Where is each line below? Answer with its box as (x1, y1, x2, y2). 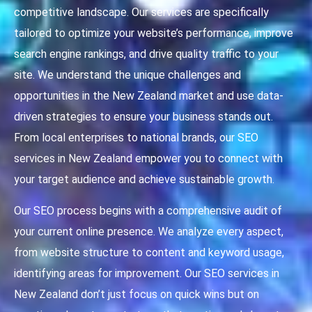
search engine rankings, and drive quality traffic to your (14, 47, 279, 61)
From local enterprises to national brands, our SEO (14, 131, 258, 145)
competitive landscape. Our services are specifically (14, 6, 269, 19)
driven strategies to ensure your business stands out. (14, 110, 273, 124)
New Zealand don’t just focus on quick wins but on (14, 288, 259, 302)
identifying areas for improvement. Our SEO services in (14, 267, 279, 281)
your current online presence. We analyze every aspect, (14, 225, 283, 239)
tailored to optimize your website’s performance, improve (14, 26, 293, 40)
